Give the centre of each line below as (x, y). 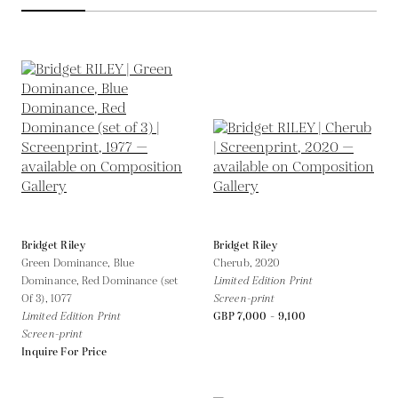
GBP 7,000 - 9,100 (260, 316)
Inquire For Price (64, 352)
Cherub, (234, 263)
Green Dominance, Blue (78, 263)
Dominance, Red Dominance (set (100, 281)
